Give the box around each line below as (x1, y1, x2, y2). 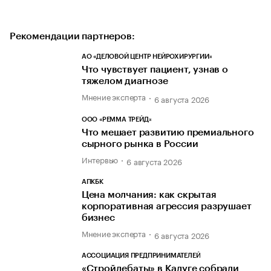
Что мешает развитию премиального (81, 127, 254, 137)
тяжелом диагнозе (81, 76, 168, 87)
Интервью (81, 152, 119, 165)
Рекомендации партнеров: (10, 31, 135, 42)
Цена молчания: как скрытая (81, 190, 217, 200)
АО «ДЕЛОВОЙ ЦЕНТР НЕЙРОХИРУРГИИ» (81, 53, 212, 60)
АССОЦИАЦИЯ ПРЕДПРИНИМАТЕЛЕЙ (81, 252, 201, 260)
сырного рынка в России (81, 139, 198, 149)
